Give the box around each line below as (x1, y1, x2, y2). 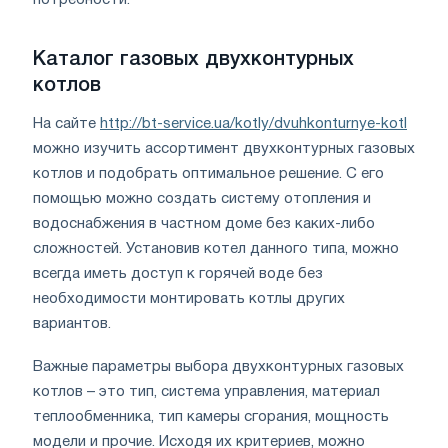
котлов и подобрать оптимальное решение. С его (33, 167, 384, 182)
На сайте (33, 117, 100, 132)
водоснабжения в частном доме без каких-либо (33, 217, 375, 232)
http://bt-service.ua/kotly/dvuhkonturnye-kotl (100, 117, 407, 132)
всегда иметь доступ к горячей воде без (33, 267, 323, 282)
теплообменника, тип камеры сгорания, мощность (33, 410, 389, 425)
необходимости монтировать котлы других (33, 292, 345, 307)
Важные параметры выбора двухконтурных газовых (33, 360, 404, 375)
